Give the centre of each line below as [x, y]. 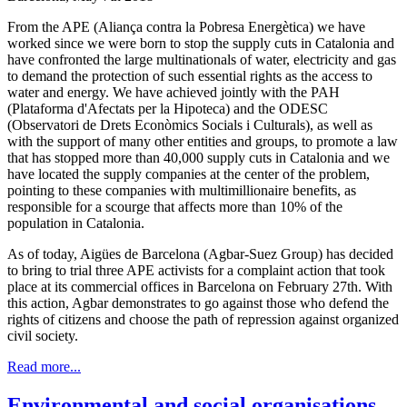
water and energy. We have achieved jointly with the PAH [174, 92]
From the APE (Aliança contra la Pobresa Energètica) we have [186, 26]
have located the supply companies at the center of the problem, [189, 174]
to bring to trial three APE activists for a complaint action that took [196, 270]
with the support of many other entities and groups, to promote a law [203, 141]
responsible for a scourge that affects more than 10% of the [175, 206]
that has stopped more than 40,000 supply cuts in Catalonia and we [199, 157]
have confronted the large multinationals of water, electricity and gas [202, 59]
